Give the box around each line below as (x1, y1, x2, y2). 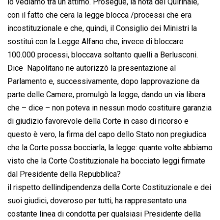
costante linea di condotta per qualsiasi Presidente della (7, 209, 201, 219)
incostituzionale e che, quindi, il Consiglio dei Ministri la (7, 24, 197, 33)
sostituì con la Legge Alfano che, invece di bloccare (7, 37, 184, 47)
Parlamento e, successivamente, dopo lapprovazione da (7, 77, 199, 86)
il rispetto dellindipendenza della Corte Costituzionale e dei (7, 183, 211, 192)
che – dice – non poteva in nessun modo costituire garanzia (7, 103, 212, 113)
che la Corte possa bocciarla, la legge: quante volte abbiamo (7, 143, 213, 153)
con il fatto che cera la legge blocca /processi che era (7, 10, 192, 20)
